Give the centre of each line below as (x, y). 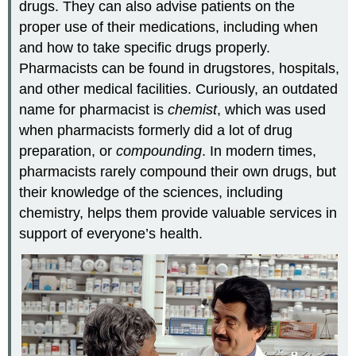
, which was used (272, 110)
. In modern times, (259, 151)
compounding (159, 151)
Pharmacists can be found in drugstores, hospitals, (180, 69)
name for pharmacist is (94, 110)
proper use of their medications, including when (169, 27)
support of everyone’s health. (111, 234)
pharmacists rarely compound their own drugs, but (178, 172)
